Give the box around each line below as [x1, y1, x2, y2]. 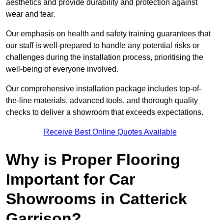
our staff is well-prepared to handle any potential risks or [6, 41, 199, 50]
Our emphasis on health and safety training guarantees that [6, 29, 211, 38]
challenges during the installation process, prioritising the [6, 53, 203, 62]
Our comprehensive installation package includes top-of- [6, 84, 201, 93]
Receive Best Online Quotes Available [43, 128, 177, 137]
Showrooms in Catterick [6, 190, 187, 208]
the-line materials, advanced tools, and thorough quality [6, 96, 198, 105]
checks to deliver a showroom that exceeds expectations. [6, 108, 203, 117]
